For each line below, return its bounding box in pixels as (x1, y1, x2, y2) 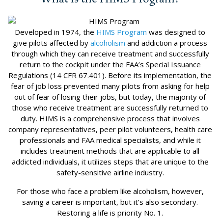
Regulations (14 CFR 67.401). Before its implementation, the (8, 70, 212, 80)
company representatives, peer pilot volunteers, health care (8, 124, 212, 134)
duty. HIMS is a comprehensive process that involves (20, 113, 200, 123)
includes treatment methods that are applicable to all (21, 145, 199, 156)
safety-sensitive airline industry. (56, 167, 164, 177)
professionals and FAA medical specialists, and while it (19, 135, 201, 145)
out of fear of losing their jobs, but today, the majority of (14, 91, 206, 102)
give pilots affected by (13, 37, 90, 48)
